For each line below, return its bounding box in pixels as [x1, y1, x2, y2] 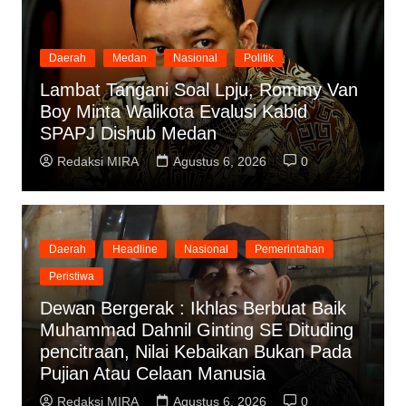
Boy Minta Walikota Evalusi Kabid [39, 101, 307, 121]
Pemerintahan [254, 242, 324, 256]
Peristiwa [48, 269, 94, 283]
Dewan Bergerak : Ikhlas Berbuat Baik [39, 297, 346, 318]
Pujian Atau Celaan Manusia [39, 362, 266, 383]
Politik [243, 51, 274, 64]
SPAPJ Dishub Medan [39, 122, 217, 143]
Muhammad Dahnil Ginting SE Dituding [39, 319, 353, 340]
